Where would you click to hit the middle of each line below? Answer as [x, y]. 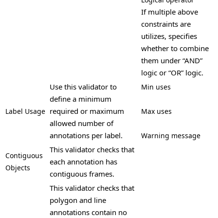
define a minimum [81, 99]
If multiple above [170, 12]
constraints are [166, 24]
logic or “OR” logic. [172, 73]
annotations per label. [86, 136]
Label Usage [25, 111]
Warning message [171, 136]
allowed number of [82, 123]
